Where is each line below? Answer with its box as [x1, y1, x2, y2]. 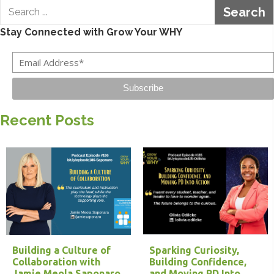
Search [223, 4, 265, 20]
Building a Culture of [12, 245, 111, 256]
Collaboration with [12, 256, 100, 268]
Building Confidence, [149, 256, 246, 268]
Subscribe [123, 83, 163, 94]
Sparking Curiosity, [149, 245, 239, 256]
